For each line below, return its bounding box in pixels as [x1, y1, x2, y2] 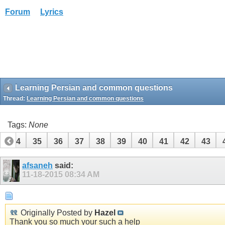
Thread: [3, 95, 27, 102]
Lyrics [40, 8, 63, 16]
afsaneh [22, 161, 53, 170]
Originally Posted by [19, 208, 94, 217]
